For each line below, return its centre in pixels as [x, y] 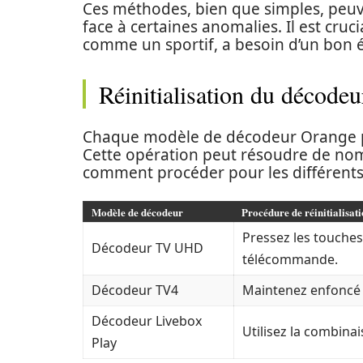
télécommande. [290, 259]
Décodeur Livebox [147, 321]
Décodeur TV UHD [147, 248]
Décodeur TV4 [135, 290]
